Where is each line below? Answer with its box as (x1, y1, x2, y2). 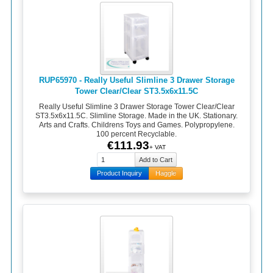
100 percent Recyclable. (96, 130, 177, 139)
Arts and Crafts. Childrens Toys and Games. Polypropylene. (38, 121, 235, 130)
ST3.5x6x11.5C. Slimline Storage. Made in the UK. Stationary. (35, 112, 238, 121)
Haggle (155, 169, 176, 177)
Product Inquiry (97, 169, 142, 177)
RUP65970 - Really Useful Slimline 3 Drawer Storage (38, 75, 235, 85)
